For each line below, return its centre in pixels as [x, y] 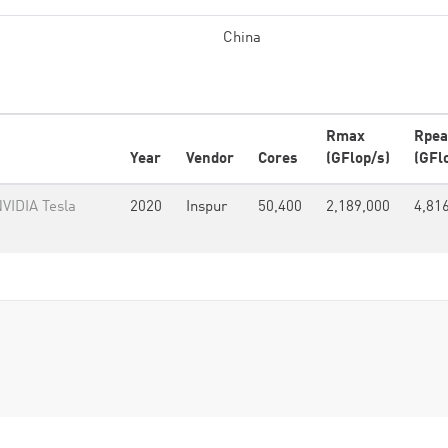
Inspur [206, 207]
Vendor [210, 159]
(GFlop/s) [358, 159]
